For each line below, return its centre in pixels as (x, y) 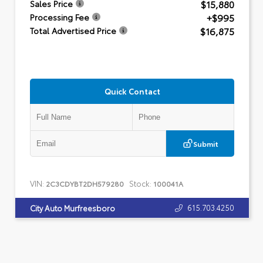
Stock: (140, 183)
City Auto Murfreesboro (73, 207)
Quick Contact (132, 90)
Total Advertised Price (73, 30)
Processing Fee (60, 17)
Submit (205, 143)
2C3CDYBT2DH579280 (85, 183)
